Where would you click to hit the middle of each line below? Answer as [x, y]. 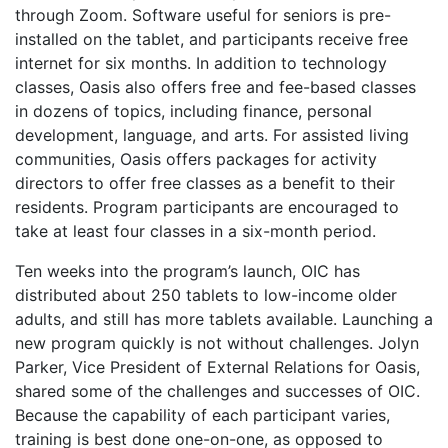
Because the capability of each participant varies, [202, 415]
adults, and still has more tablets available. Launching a [224, 319]
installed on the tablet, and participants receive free [211, 39]
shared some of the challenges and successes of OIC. [217, 391]
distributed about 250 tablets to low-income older [206, 295]
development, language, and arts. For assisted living [212, 135]
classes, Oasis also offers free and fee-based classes [215, 87]
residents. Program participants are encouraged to [207, 207]
